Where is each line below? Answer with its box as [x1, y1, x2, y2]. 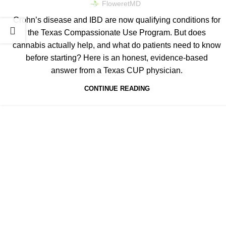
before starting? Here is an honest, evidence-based [26, 53, 208, 63]
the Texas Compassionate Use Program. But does [28, 28, 206, 37]
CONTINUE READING [84, 85, 150, 93]
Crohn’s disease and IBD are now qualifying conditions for [13, 16, 220, 25]
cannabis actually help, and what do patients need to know [13, 41, 221, 50]
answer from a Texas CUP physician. [51, 66, 183, 75]
